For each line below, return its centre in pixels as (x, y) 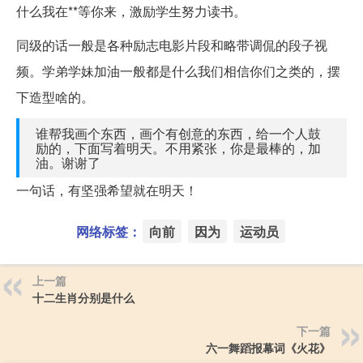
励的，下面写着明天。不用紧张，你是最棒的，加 (178, 147)
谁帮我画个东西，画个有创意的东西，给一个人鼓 (178, 133)
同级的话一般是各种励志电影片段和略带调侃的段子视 (172, 45)
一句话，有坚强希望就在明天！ (107, 190)
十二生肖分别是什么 (83, 297)
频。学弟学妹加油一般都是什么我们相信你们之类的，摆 (178, 70)
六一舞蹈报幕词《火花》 (268, 347)
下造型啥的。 (55, 96)
